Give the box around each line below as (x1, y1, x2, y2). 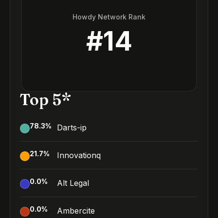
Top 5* (20, 90, 71, 109)
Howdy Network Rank (73, 12, 145, 21)
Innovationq (57, 150, 101, 160)
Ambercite (57, 206, 95, 216)
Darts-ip (57, 123, 87, 132)
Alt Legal (57, 178, 89, 188)
